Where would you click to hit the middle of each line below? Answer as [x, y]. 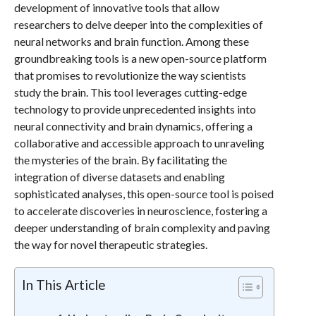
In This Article [63, 285]
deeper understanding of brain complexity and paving [142, 227]
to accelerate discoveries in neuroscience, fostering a [140, 211]
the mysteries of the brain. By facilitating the [120, 160]
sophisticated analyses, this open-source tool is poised [144, 194]
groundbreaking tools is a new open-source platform [140, 58]
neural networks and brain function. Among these [131, 41]
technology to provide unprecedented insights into [135, 109]
